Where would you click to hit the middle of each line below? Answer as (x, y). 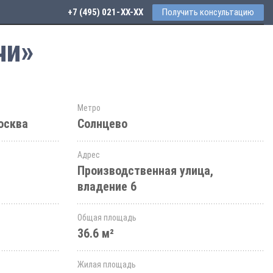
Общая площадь (107, 218)
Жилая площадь (107, 264)
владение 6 (107, 186)
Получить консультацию (208, 12)
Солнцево (102, 124)
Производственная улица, (145, 171)
